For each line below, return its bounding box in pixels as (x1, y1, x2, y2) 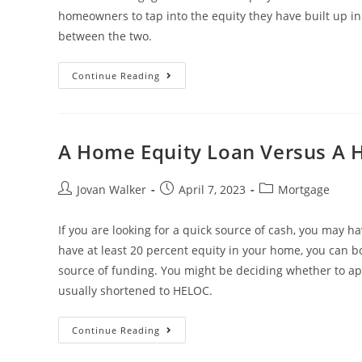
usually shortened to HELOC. (58, 283, 213, 298)
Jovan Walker (77, 182, 146, 197)
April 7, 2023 (179, 182, 246, 197)
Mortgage (278, 182, 330, 197)
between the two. (58, 28, 152, 44)
